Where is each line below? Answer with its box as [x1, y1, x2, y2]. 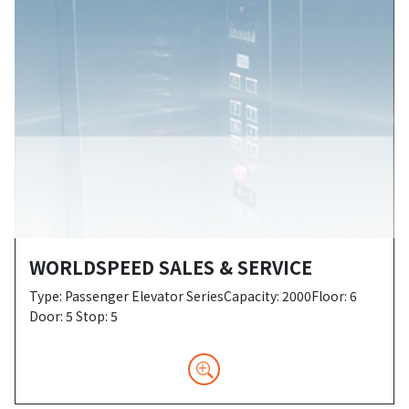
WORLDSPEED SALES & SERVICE [29, 254, 313, 281]
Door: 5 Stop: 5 [29, 307, 119, 326]
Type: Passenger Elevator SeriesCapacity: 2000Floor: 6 [29, 287, 358, 306]
